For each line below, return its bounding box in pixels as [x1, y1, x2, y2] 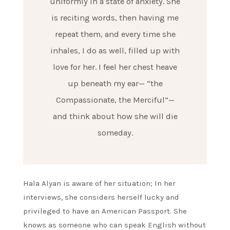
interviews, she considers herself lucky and [23, 193, 179, 202]
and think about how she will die [52, 111, 178, 121]
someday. [97, 127, 133, 138]
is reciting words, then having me [51, 12, 179, 23]
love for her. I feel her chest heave [53, 62, 177, 72]
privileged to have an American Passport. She [23, 206, 187, 216]
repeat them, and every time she [54, 29, 176, 39]
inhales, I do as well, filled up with [50, 45, 180, 55]
